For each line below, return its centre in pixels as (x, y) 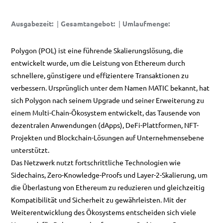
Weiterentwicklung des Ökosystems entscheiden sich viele (104, 212)
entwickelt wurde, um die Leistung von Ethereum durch (98, 63)
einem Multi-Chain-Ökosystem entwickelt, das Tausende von (106, 112)
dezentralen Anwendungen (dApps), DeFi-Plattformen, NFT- (105, 125)
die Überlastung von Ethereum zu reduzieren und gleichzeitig (108, 187)
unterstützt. (30, 150)
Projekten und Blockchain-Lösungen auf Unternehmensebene (108, 137)
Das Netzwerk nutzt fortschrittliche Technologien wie (96, 162)
